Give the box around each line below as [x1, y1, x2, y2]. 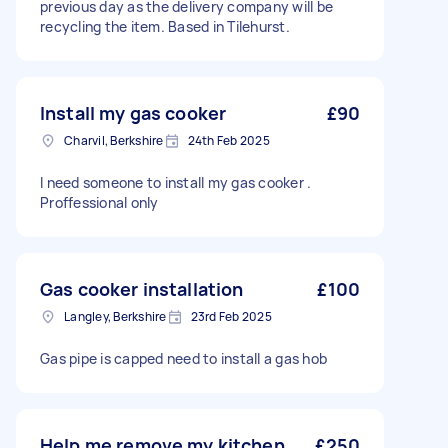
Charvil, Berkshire [64, 132, 164, 149]
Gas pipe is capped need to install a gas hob [40, 349, 327, 368]
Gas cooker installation [40, 277, 244, 301]
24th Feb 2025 [187, 132, 270, 149]
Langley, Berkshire [64, 308, 167, 325]
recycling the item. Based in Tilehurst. [40, 17, 290, 36]
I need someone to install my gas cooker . [40, 173, 312, 192]
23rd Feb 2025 [190, 308, 272, 325]
